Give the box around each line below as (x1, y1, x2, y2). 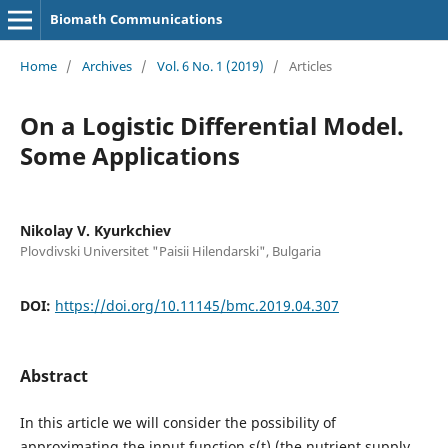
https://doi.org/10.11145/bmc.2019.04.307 (54, 295, 339, 315)
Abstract (19, 364, 88, 387)
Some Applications (19, 138, 240, 172)
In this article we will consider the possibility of (19, 413, 336, 432)
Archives (81, 56, 132, 75)
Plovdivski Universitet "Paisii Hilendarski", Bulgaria (19, 241, 321, 260)
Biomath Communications (49, 10, 222, 28)
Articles (288, 56, 332, 75)
